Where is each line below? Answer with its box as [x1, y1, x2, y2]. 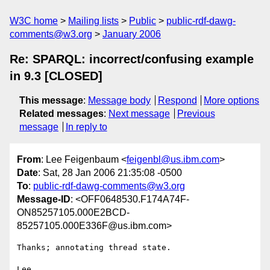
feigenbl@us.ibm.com [127, 154, 219, 165]
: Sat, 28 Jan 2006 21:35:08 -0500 [38, 168, 182, 178]
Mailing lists [68, 16, 119, 26]
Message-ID [17, 194, 71, 205]
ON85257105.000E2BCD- [17, 207, 130, 218]
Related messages [19, 108, 104, 119]
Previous [177, 108, 215, 119]
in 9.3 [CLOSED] [10, 69, 102, 83]
